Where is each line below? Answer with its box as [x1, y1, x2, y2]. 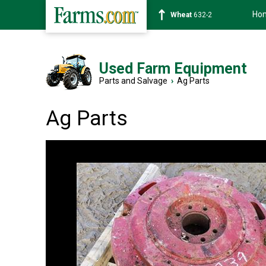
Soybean [170, 11, 200, 19]
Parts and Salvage [99, 76, 167, 85]
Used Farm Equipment [99, 60, 247, 77]
